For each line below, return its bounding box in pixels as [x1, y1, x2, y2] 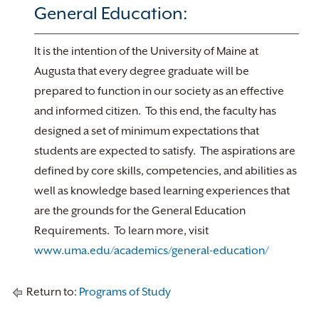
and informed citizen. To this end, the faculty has [34, 105, 276, 117]
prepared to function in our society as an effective [34, 85, 284, 98]
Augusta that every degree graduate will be [34, 65, 249, 78]
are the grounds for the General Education [34, 204, 246, 217]
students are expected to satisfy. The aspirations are [34, 145, 296, 157]
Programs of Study [79, 286, 171, 298]
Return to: [24, 286, 79, 298]
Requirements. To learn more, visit [34, 224, 211, 237]
